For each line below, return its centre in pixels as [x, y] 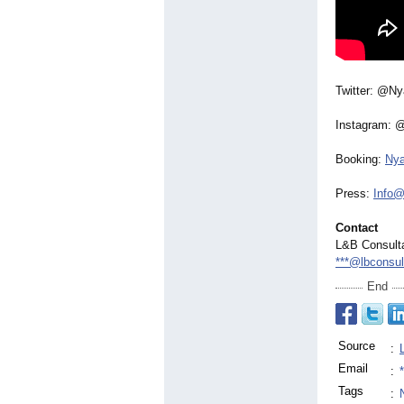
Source [357, 346]
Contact [357, 228]
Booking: [360, 160]
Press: [354, 194]
